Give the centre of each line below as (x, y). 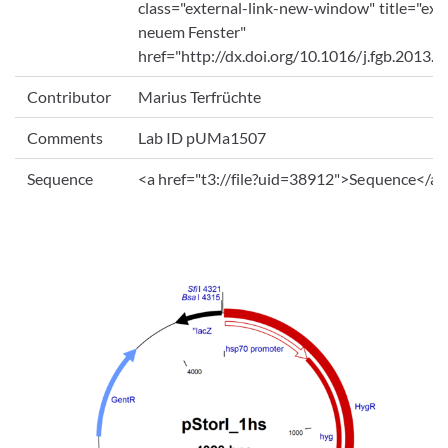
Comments (65, 137)
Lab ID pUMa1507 (202, 137)
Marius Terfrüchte (200, 96)
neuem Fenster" (192, 31)
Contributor (69, 96)
